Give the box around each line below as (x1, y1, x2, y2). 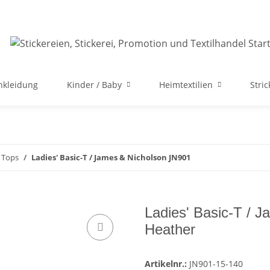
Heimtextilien (159, 79, 213, 90)
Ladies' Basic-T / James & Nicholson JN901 (31, 152, 190, 163)
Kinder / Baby (67, 79, 122, 90)
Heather (145, 221, 195, 238)
